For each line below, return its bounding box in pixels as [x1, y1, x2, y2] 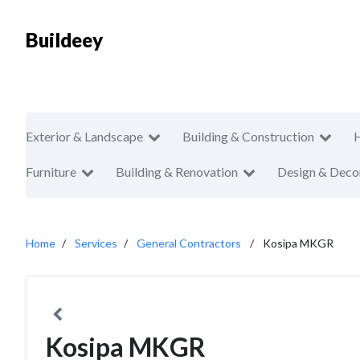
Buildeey [26, 28, 103, 51]
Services [75, 236, 117, 250]
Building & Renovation [116, 164, 238, 179]
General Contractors [137, 236, 241, 250]
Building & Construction [182, 129, 314, 144]
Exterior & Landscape [26, 129, 143, 144]
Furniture [26, 164, 76, 179]
